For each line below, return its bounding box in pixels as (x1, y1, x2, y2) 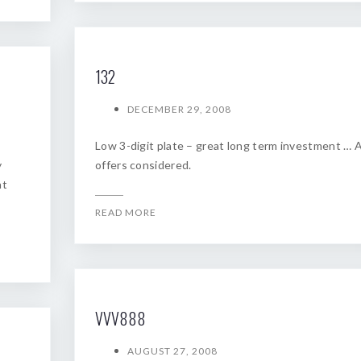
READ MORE (95, 206, 156, 218)
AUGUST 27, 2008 (127, 345, 218, 357)
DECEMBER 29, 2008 (127, 103, 231, 115)
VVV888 (95, 306, 146, 330)
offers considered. (95, 158, 192, 172)
